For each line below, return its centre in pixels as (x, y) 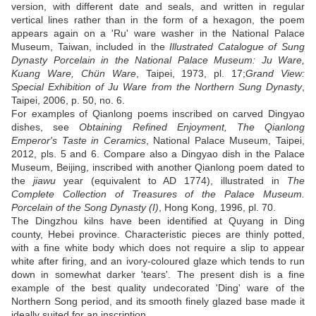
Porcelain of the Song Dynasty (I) (85, 208)
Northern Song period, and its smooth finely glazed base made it (158, 302)
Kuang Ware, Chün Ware (74, 74)
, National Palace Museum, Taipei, (225, 141)
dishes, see (45, 127)
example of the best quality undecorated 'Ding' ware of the (158, 288)
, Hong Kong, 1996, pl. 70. (219, 208)
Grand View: (275, 74)
